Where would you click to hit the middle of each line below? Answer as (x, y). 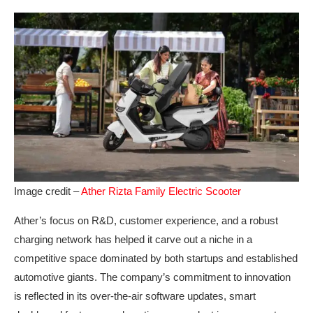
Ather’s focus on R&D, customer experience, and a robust (146, 220)
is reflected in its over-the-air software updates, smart (135, 296)
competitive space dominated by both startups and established (156, 258)
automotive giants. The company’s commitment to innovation (152, 277)
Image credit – (48, 191)
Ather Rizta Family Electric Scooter (161, 191)
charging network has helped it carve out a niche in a (133, 239)
